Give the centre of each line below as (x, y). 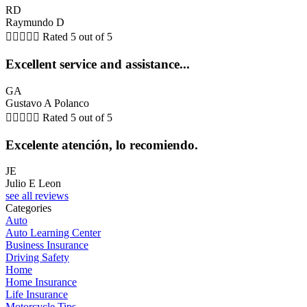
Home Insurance (41, 282)
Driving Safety (37, 258)
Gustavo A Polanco (47, 103)
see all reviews (37, 196)
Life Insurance (37, 295)
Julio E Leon (33, 184)
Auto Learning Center (53, 233)
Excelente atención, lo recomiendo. (102, 145)
